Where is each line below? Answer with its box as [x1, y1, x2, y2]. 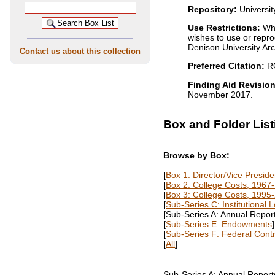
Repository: [188, 4, 238, 14]
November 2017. [188, 89, 254, 99]
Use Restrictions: [188, 22, 261, 33]
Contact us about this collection [20, 46, 141, 56]
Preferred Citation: [188, 61, 265, 71]
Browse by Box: [163, 150, 230, 161]
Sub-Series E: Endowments [166, 219, 273, 230]
